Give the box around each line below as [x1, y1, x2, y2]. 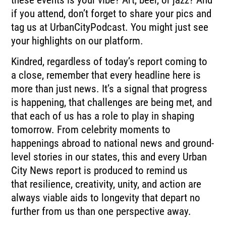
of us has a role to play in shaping [52, 109, 195, 122]
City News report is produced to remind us [11, 164, 188, 177]
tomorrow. [11, 123, 55, 136]
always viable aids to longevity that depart [11, 191, 188, 204]
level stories [11, 150, 63, 163]
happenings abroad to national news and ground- [11, 137, 214, 149]
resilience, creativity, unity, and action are [30, 178, 202, 190]
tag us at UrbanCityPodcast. [11, 21, 129, 33]
